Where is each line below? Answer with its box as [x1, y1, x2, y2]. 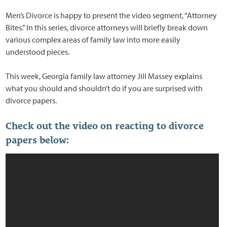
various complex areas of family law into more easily [6, 34, 181, 45]
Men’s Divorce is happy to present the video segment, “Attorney [6, 10, 217, 20]
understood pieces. [6, 46, 70, 57]
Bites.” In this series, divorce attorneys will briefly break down [6, 22, 208, 32]
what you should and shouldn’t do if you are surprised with [6, 83, 203, 93]
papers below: [6, 134, 69, 145]
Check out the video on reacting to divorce [6, 120, 204, 131]
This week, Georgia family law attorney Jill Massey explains [6, 70, 203, 81]
